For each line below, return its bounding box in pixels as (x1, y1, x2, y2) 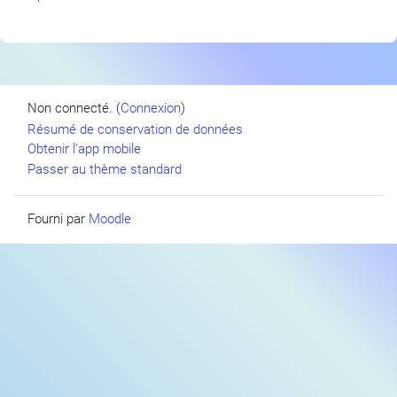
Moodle (89, 210, 131, 227)
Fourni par (27, 210, 89, 227)
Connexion (121, 99, 181, 116)
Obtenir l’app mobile (27, 141, 141, 158)
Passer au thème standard (27, 161, 182, 177)
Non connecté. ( (27, 99, 121, 116)
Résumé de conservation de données (27, 121, 243, 137)
